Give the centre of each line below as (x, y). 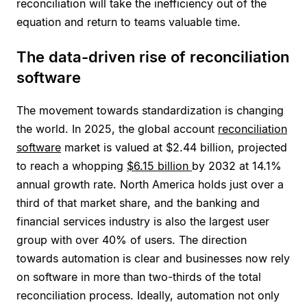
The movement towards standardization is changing (150, 110)
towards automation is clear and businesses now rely (153, 258)
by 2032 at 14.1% (237, 165)
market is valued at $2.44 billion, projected (174, 147)
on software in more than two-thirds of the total (139, 277)
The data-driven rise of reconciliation (153, 57)
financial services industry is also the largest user (143, 221)
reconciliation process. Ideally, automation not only (148, 295)
